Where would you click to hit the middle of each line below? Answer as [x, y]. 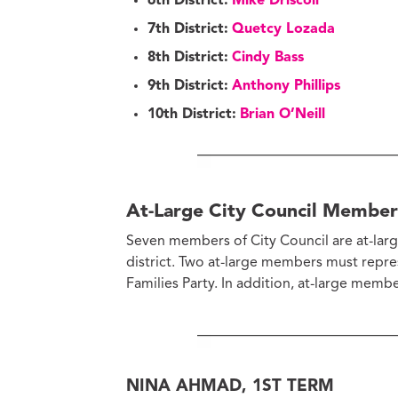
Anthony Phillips [286, 87]
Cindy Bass [268, 58]
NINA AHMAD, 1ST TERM [230, 386]
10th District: [192, 115]
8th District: [188, 58]
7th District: [188, 30]
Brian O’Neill [283, 115]
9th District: [188, 87]
